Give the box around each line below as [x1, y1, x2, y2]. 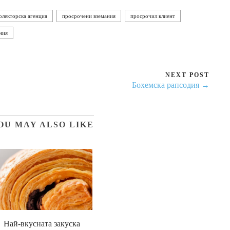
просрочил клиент [130, 12, 175, 19]
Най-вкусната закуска [3, 219, 80, 228]
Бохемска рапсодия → [132, 80, 209, 89]
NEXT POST [165, 71, 209, 79]
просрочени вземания [62, 12, 116, 19]
